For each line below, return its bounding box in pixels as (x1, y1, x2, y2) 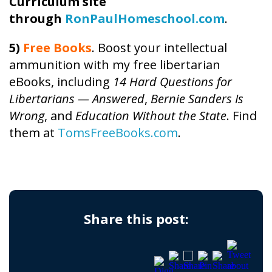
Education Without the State (75, 107, 226, 124)
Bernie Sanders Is (151, 90, 243, 107)
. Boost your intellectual (92, 39, 227, 56)
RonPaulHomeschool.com (65, 10, 225, 27)
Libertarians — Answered (9, 90, 144, 107)
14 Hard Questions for (113, 73, 232, 90)
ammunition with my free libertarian (9, 56, 220, 73)
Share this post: (83, 209, 189, 228)
